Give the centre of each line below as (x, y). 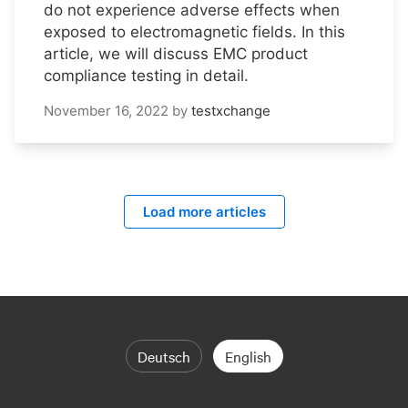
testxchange (231, 111)
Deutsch (163, 357)
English (248, 357)
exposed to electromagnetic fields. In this (194, 32)
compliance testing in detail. (146, 76)
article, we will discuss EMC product (176, 54)
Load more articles (204, 212)
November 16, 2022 (106, 111)
